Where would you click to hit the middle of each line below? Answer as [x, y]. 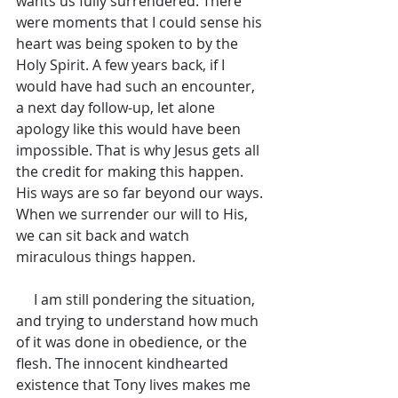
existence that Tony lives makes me [135, 385]
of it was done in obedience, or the [133, 342]
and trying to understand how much [139, 321]
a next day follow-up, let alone [117, 107]
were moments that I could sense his [141, 22]
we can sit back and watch [104, 235]
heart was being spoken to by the [129, 44]
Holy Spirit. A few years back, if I [122, 65]
